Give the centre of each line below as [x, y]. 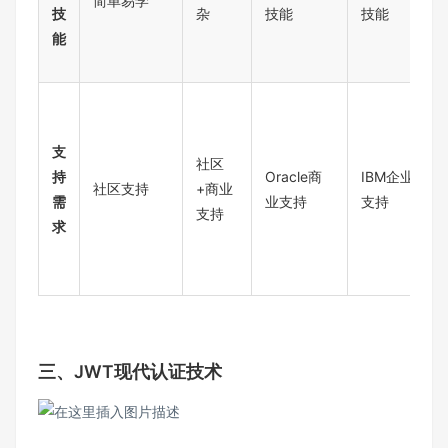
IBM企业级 [394, 176]
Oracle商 [293, 176]
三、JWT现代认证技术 [130, 371]
